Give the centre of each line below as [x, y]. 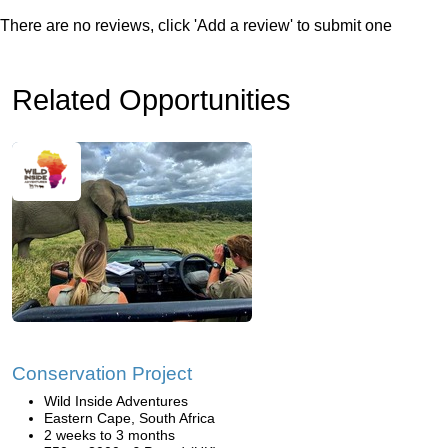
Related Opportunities [151, 100]
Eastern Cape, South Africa [129, 418]
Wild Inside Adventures [116, 401]
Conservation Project [102, 373]
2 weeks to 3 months [109, 435]
